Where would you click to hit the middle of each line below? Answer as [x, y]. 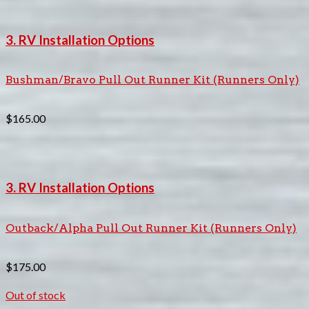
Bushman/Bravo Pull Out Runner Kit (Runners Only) [152, 80]
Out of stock [36, 295]
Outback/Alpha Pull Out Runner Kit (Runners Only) [151, 228]
